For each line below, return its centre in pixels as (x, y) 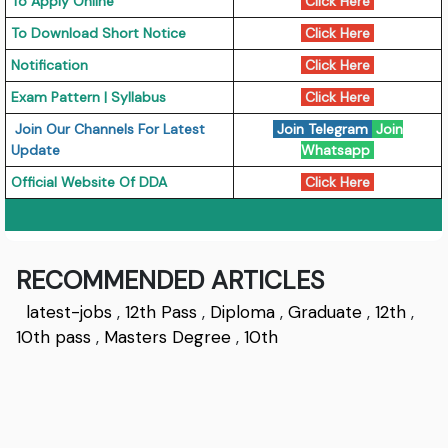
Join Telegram (322, 128)
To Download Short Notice (99, 32)
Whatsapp (338, 149)
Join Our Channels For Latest (108, 128)
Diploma (243, 311)
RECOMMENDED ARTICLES (170, 280)
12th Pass (161, 311)
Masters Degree (168, 336)
